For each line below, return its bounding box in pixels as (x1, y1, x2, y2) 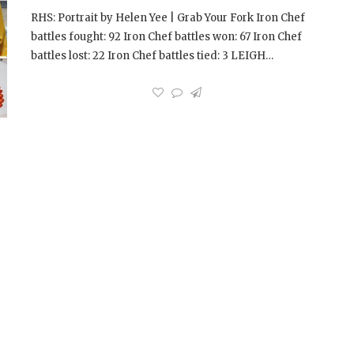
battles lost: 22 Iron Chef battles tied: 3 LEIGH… (31, 49, 273, 62)
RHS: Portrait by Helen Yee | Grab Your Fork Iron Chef (31, 11, 305, 24)
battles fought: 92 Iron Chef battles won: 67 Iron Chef (31, 30, 302, 43)
